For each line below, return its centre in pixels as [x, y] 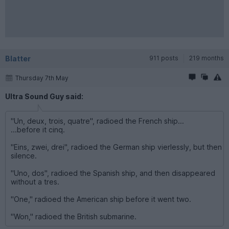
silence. [24, 155]
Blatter [18, 58]
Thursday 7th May [42, 78]
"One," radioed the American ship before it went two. [101, 199]
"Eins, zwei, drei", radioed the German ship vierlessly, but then [116, 147]
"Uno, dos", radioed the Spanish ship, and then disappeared [113, 173]
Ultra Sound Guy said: [44, 96]
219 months [207, 58]
